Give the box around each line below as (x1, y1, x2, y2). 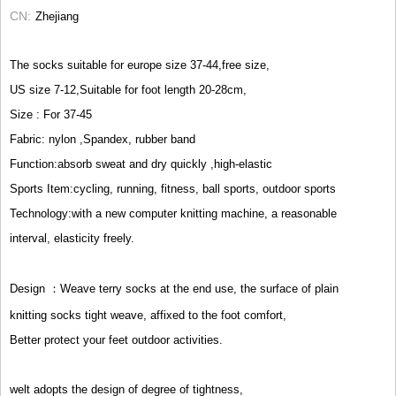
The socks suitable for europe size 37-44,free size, (10, 58, 270, 72)
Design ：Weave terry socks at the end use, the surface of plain (10, 282, 339, 295)
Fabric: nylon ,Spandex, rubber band (10, 133, 195, 146)
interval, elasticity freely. (10, 232, 134, 245)
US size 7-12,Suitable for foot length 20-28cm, (10, 83, 247, 96)
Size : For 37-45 (10, 108, 92, 121)
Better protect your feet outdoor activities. (10, 333, 223, 346)
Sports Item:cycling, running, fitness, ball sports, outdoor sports (10, 182, 336, 195)
